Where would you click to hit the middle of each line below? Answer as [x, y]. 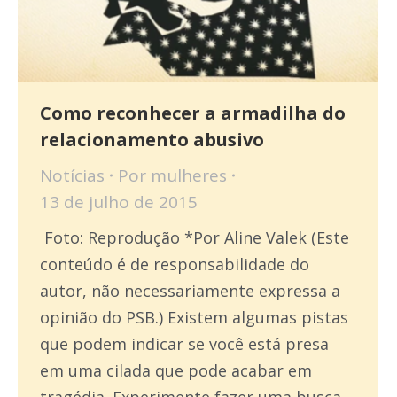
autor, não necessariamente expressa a [190, 290]
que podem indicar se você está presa [184, 343]
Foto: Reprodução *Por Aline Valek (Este [195, 237]
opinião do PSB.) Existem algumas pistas [194, 317]
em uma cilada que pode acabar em [176, 370]
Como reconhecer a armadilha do [193, 113]
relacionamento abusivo [152, 139]
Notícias [72, 175]
